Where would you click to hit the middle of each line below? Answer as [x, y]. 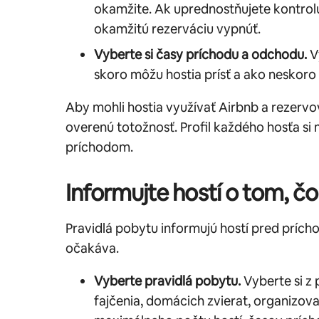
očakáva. [92, 248]
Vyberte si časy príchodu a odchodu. [200, 54]
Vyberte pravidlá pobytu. [167, 281]
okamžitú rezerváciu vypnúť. [177, 28]
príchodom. [99, 147]
